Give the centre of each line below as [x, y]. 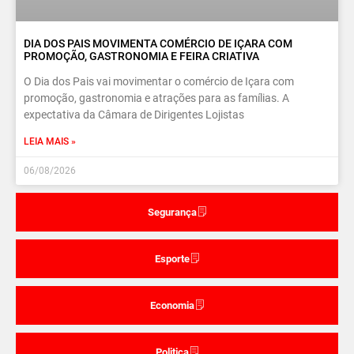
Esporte [172, 259]
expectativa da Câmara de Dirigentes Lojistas [134, 115]
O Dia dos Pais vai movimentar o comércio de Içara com [159, 82]
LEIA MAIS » [50, 142]
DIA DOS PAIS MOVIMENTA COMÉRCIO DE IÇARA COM [158, 44]
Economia [172, 306]
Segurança [172, 213]
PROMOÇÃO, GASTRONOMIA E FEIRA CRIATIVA [141, 56]
